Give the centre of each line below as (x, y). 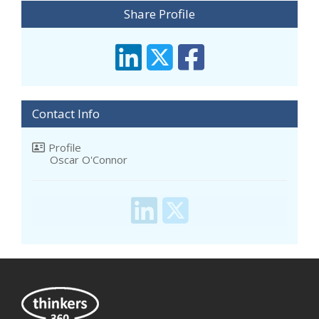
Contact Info (66, 114)
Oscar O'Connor (89, 160)
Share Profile (159, 14)
